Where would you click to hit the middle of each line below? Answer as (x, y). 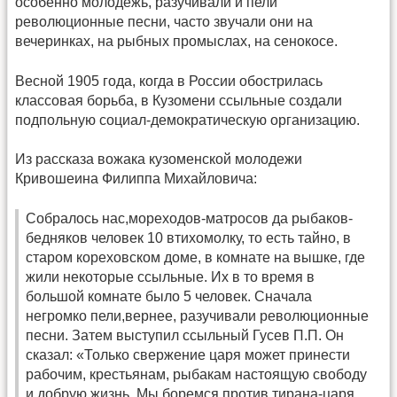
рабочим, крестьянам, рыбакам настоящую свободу (196, 374)
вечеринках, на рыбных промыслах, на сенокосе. (176, 42)
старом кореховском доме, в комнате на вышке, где (195, 257)
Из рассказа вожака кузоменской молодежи (159, 160)
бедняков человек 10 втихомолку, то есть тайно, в (188, 237)
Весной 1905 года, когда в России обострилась (169, 81)
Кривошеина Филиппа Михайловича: (136, 179)
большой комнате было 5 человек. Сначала (169, 296)
